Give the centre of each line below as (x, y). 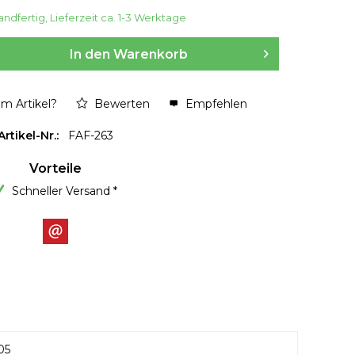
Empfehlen (214, 103)
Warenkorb (150, 54)
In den (90, 54)
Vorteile (55, 168)
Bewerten (120, 103)
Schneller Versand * (65, 191)
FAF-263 (91, 135)
